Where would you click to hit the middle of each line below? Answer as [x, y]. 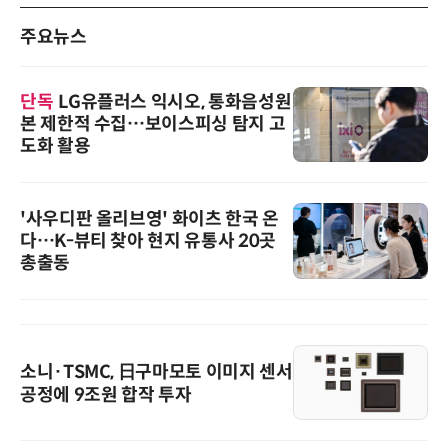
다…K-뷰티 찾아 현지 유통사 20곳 [148, 240]
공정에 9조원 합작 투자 [106, 394]
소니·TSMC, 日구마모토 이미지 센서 [156, 371]
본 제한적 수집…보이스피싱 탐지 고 [153, 124]
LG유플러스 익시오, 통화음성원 [175, 102]
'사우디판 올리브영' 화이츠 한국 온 [149, 218]
